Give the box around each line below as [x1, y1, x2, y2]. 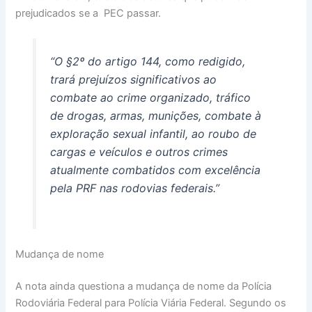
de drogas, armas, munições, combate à [49, 109, 261, 123]
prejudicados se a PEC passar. [15, 7, 162, 20]
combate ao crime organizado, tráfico [49, 91, 251, 105]
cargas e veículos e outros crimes [49, 145, 228, 159]
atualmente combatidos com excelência [49, 163, 260, 178]
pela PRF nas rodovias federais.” [49, 181, 219, 196]
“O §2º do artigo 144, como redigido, [49, 54, 245, 69]
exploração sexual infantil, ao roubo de [49, 127, 256, 141]
